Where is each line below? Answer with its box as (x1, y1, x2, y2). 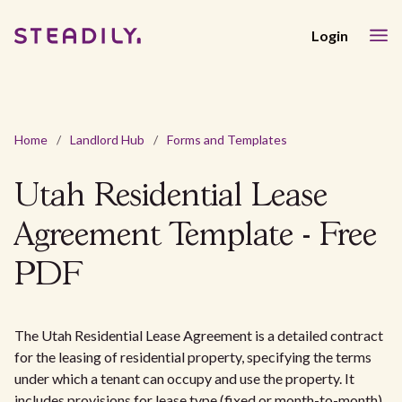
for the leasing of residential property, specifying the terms (14, 348, 371, 365)
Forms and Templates (167, 132, 287, 147)
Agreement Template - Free (14, 222, 377, 251)
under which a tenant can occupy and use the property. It (14, 370, 354, 387)
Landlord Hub (70, 132, 144, 147)
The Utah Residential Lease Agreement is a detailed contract (14, 327, 383, 344)
